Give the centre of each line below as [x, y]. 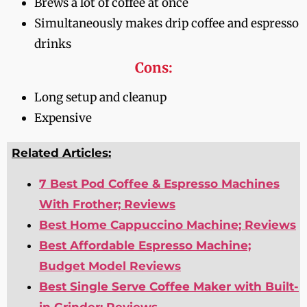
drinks [53, 44]
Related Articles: [61, 153]
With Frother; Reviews [107, 204]
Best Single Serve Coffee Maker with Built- [169, 286]
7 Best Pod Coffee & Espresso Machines [159, 183]
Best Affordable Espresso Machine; [145, 245]
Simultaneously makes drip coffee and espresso [167, 24]
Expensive [63, 118]
